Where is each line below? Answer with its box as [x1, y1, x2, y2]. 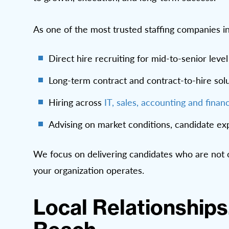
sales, [117, 96, 139, 109]
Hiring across [49, 96, 104, 109]
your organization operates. [33, 164, 144, 177]
